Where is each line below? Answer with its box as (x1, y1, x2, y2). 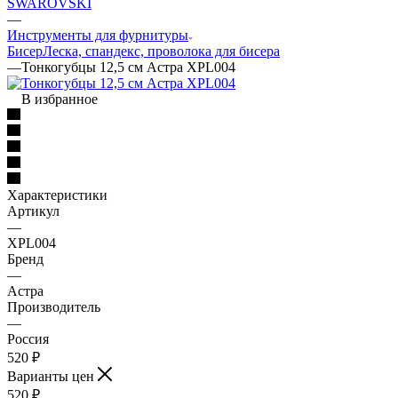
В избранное (21, 91, 98, 107)
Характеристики (7, 187, 107, 203)
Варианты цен (7, 368, 98, 384)
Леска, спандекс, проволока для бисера (43, 43, 280, 59)
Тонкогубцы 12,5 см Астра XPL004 (21, 59, 235, 75)
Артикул (7, 203, 60, 219)
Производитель (7, 298, 100, 314)
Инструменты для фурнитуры (7, 27, 188, 43)
